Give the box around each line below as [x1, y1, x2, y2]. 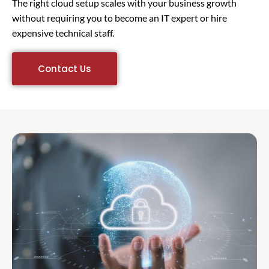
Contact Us [38, 62, 91, 76]
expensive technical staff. [12, 26, 114, 38]
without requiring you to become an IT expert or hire [12, 11, 227, 23]
